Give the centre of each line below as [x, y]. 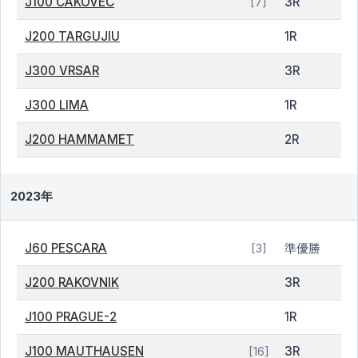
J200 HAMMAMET [80, 139]
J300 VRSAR [62, 71]
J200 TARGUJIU [72, 36]
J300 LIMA [57, 105]
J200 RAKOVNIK [72, 282]
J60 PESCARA [66, 248]
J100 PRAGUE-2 [71, 317]
